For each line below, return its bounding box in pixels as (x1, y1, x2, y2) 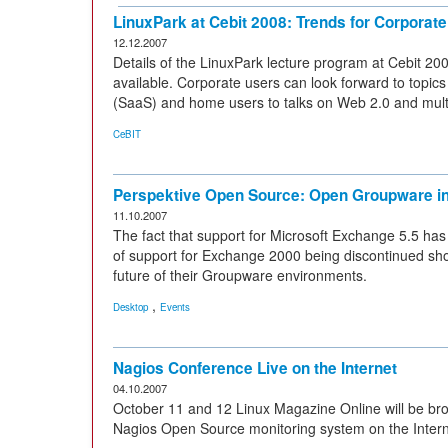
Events (160, 300, 190, 314)
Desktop (113, 300, 148, 314)
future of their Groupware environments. (113, 265, 367, 285)
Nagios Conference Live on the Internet (113, 357, 397, 379)
